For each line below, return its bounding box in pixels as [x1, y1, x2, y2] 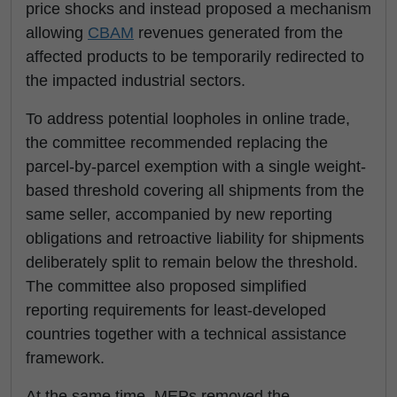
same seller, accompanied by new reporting [26, 206, 332, 224]
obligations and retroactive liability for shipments [26, 230, 364, 248]
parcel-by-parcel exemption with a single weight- [26, 158, 366, 176]
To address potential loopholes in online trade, [26, 110, 350, 128]
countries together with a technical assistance [26, 325, 346, 344]
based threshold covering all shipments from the [26, 182, 364, 200]
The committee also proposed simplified [26, 277, 307, 296]
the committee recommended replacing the [26, 134, 328, 152]
